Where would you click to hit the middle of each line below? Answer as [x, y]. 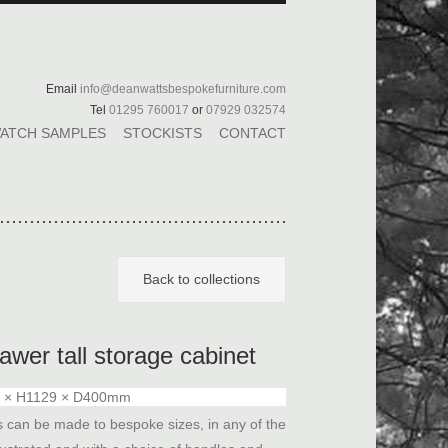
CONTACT [252, 133]
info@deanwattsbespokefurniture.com [183, 89]
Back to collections [201, 279]
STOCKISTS [162, 133]
